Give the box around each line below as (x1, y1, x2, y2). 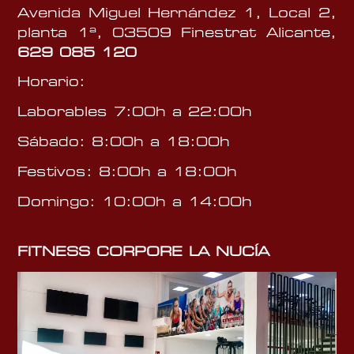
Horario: (17, 74, 86, 90)
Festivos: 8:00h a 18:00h (17, 164, 238, 179)
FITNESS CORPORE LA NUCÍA (17, 244, 270, 260)
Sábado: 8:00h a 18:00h (17, 134, 231, 150)
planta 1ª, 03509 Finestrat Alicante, (17, 24, 337, 40)
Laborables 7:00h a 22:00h (17, 104, 253, 120)
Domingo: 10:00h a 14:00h (17, 194, 253, 209)
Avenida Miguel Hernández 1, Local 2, (17, 5, 337, 21)
